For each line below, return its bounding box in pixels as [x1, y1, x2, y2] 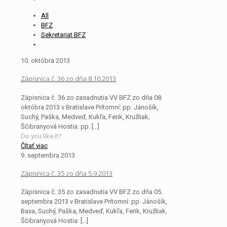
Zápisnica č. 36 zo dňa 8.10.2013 [21, 74, 116, 84]
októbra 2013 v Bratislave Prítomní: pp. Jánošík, [21, 103, 159, 111]
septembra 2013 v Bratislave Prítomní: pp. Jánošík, [21, 198, 167, 206]
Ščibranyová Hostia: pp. [21, 122, 90, 130]
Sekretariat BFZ [41, 31, 86, 39]
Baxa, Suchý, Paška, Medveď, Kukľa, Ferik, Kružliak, [21, 207, 167, 215]
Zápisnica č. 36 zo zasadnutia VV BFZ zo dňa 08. [21, 93, 163, 101]
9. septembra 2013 [21, 151, 75, 159]
